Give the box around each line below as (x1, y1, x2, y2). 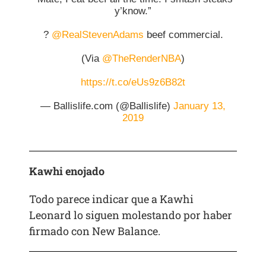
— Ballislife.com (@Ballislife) (40, 100, 173, 112)
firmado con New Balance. (29, 224, 161, 239)
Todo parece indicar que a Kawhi (29, 192, 194, 207)
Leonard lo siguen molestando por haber (29, 208, 233, 223)
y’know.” (115, 5, 151, 17)
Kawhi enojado (29, 164, 105, 179)
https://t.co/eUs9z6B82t (81, 77, 185, 88)
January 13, (173, 100, 226, 112)
